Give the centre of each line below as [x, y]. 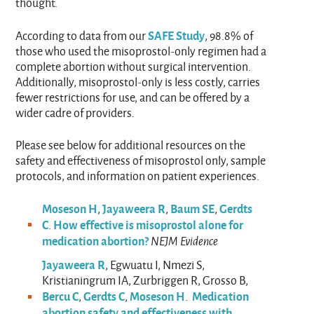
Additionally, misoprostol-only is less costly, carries [138, 82]
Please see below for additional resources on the [131, 145]
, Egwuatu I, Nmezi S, [155, 264]
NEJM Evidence [185, 241]
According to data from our [82, 36]
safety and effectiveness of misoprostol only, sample [141, 161]
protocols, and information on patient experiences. [138, 176]
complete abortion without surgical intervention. [134, 67]
